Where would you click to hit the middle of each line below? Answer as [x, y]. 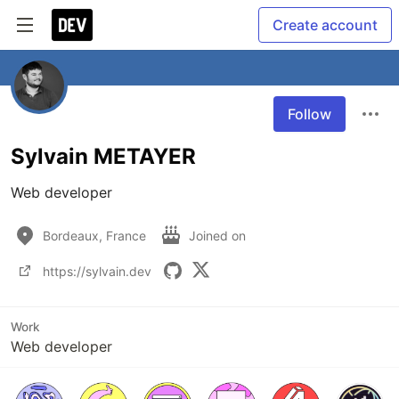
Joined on [219, 235]
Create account [325, 25]
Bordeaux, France [94, 235]
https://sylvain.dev [97, 271]
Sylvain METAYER [103, 156]
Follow [309, 114]
